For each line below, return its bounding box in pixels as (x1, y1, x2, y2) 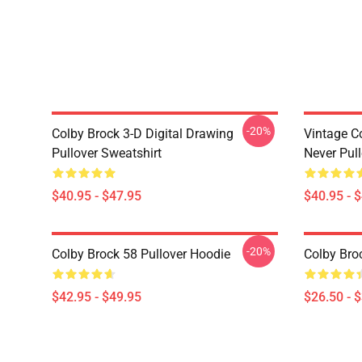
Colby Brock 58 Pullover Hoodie (52, 246, 230, 262)
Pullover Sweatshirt (52, 145, 162, 161)
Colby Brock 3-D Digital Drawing (52, 126, 234, 141)
